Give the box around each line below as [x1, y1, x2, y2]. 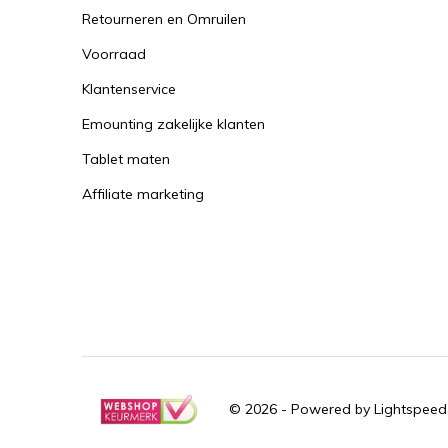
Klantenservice [82, 80, 176, 98]
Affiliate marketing [82, 185, 204, 203]
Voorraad [82, 45, 146, 63]
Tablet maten [82, 150, 170, 168]
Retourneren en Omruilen [82, 10, 246, 28]
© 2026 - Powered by [229, 400, 374, 419]
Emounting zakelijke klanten [82, 115, 265, 133]
